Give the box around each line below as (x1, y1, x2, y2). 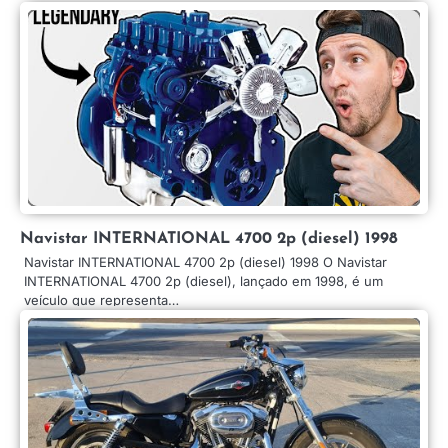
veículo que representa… (24, 291, 179, 308)
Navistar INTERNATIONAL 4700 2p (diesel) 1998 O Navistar (24, 253, 387, 270)
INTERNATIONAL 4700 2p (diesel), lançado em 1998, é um (24, 272, 383, 289)
